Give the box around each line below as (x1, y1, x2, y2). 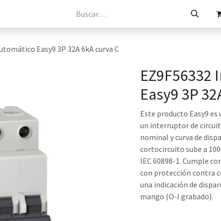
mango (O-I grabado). (140, 191, 213, 201)
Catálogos (40, 9, 76, 19)
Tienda (91, 9, 115, 19)
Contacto (130, 9, 163, 19)
